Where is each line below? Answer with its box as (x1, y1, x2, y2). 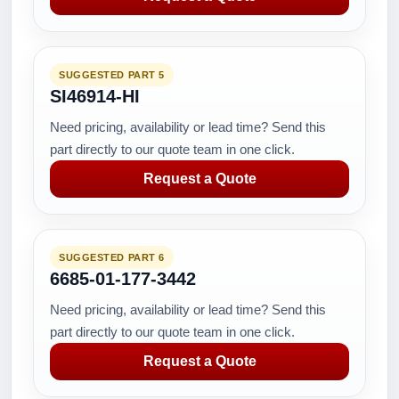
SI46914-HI (50, 86, 140, 106)
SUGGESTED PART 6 (59, 252, 165, 263)
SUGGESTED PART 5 (59, 69, 165, 80)
